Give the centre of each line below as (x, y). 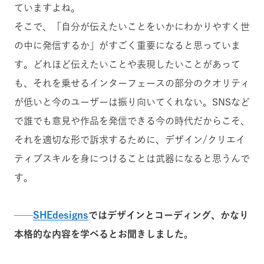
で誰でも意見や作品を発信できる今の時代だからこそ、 (132, 121)
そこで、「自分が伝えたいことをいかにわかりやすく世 (132, 27)
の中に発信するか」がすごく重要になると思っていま (127, 46)
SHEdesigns (61, 215)
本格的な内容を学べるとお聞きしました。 (104, 234)
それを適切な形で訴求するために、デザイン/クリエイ (130, 140)
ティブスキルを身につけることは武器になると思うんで (132, 159)
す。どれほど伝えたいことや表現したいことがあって (127, 65)
